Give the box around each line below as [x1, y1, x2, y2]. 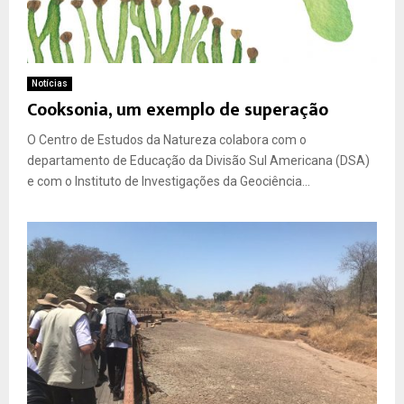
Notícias [32, 78, 68, 89]
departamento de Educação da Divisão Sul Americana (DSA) [27, 153, 370, 169]
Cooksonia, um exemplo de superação [27, 95, 328, 126]
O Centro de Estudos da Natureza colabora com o [27, 133, 307, 148]
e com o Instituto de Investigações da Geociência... [27, 174, 310, 189]
